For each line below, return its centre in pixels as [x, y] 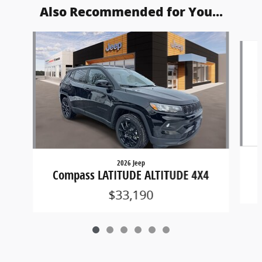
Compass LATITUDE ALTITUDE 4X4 [131, 175]
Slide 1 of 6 [26, 37]
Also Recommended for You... [131, 12]
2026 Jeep [131, 163]
